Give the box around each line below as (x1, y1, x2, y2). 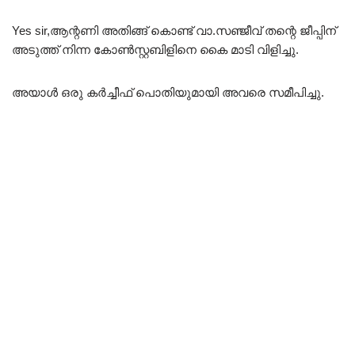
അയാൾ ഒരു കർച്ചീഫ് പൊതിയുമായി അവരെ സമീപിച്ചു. (12, 85, 324, 99)
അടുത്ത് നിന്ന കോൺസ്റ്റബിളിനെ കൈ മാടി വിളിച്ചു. (12, 42, 299, 56)
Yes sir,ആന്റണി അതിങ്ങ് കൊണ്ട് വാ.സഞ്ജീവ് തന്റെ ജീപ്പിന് (12, 23, 336, 37)
